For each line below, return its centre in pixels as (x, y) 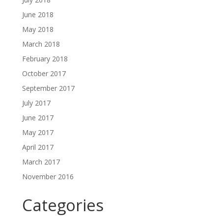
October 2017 (44, 73)
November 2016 (48, 177)
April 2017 (38, 147)
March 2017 (41, 162)
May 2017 (38, 132)
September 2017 (48, 88)
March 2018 (41, 44)
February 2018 (45, 59)
